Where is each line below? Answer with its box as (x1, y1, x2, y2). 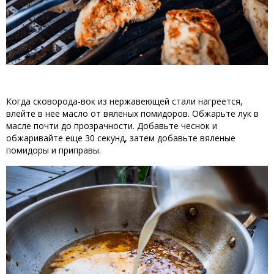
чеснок (181, 119, 210, 131)
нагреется (198, 95, 240, 107)
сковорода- (31, 95, 81, 107)
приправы (59, 144, 99, 156)
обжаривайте (6, 131, 63, 144)
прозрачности (74, 119, 133, 131)
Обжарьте (192, 107, 235, 119)
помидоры (6, 144, 49, 156)
